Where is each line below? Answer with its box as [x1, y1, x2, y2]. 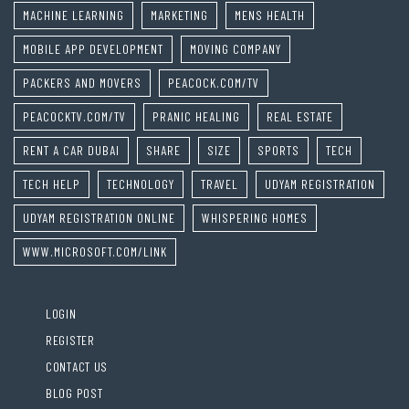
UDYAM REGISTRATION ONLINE [23, 209, 175, 225]
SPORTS [257, 142, 299, 158]
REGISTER [46, 331, 95, 348]
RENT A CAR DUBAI [23, 142, 120, 158]
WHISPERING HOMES [202, 209, 308, 225]
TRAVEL [201, 175, 238, 192]
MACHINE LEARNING [23, 6, 124, 23]
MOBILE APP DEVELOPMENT [23, 40, 163, 57]
